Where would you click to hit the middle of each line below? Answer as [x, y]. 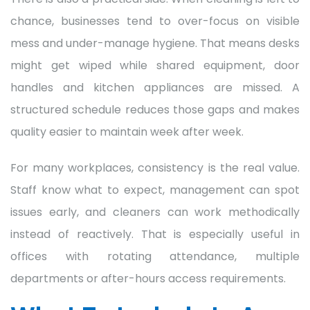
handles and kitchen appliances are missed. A [155, 87]
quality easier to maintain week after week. [127, 131]
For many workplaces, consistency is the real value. [155, 167]
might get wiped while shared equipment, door [155, 65]
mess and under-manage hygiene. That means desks [155, 43]
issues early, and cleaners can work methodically [155, 212]
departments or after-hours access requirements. [148, 278]
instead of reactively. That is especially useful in [155, 234]
